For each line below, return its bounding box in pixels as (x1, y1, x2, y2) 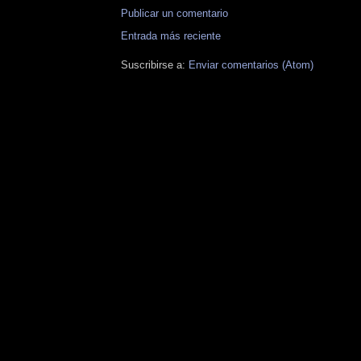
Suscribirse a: (121, 59, 189, 72)
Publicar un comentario (121, 7, 228, 20)
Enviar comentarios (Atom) (189, 59, 313, 72)
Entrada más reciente (121, 30, 221, 43)
